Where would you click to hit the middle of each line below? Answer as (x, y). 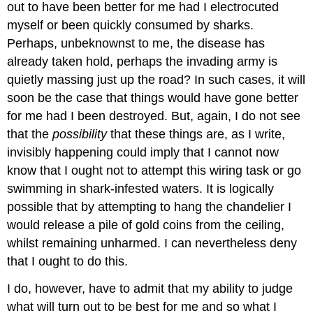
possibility (80, 134)
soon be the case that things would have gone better (153, 97)
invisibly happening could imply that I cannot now (143, 152)
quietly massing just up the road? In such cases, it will (156, 79)
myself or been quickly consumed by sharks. (131, 25)
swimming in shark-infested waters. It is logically (141, 188)
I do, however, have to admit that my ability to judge (150, 288)
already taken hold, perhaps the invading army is (143, 61)
